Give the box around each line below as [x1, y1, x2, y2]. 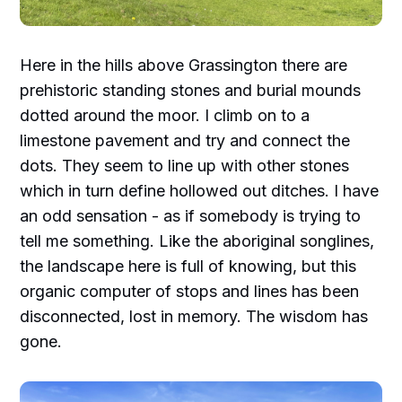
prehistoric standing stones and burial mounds [20, 81, 362, 100]
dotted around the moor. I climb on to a [20, 106, 310, 126]
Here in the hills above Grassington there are [20, 56, 348, 75]
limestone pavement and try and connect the [20, 131, 351, 151]
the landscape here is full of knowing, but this [20, 257, 357, 276]
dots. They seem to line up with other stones [20, 156, 350, 176]
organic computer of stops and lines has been [20, 282, 360, 301]
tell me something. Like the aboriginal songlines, [20, 232, 375, 251]
